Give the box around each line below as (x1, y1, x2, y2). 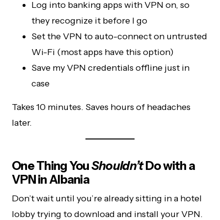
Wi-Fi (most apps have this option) (31, 47, 174, 58)
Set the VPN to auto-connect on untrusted (31, 31, 207, 42)
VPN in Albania (12, 172, 89, 187)
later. (12, 117, 32, 129)
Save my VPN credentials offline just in (31, 62, 190, 74)
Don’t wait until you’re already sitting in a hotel (12, 193, 202, 204)
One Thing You (12, 159, 91, 173)
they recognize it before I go (31, 15, 147, 27)
